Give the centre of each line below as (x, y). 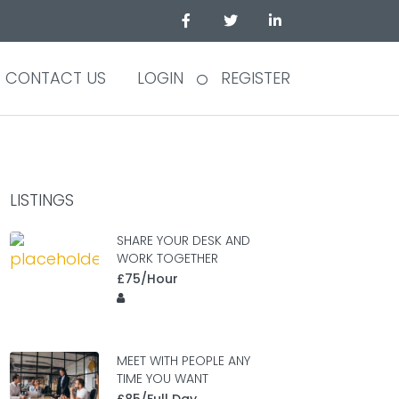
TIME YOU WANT (163, 379)
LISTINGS (42, 200)
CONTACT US (56, 78)
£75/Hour (147, 279)
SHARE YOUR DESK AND (183, 240)
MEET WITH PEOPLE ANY (183, 361)
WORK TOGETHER (167, 258)
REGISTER (256, 78)
